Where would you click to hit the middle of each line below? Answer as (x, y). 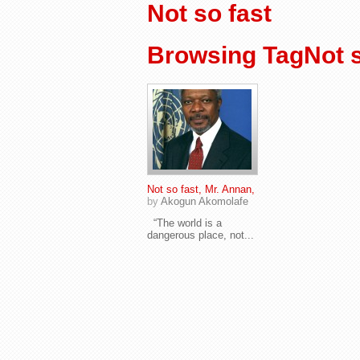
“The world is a (184, 223)
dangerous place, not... (200, 235)
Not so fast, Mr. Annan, (201, 189)
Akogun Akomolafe (205, 201)
